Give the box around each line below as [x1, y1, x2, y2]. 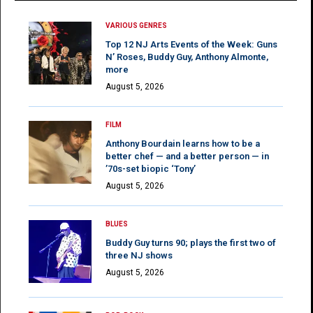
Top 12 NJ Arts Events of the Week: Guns [105, 39, 277, 50]
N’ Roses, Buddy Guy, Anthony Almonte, [105, 52, 268, 63]
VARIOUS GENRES [105, 22, 167, 30]
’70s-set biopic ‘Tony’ [105, 163, 196, 175]
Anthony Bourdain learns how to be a [105, 138, 260, 150]
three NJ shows [105, 250, 173, 261]
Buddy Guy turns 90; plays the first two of [105, 238, 276, 249]
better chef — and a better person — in [105, 151, 269, 162]
